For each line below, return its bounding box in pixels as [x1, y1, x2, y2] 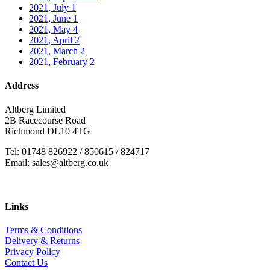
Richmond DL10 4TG [5, 125, 90, 136]
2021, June [29, 13, 73, 24]
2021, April [29, 35, 75, 46]
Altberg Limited [5, 104, 66, 115]
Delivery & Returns [5, 236, 80, 246]
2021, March [29, 46, 80, 57]
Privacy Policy [5, 246, 60, 257]
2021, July [29, 2, 71, 13]
